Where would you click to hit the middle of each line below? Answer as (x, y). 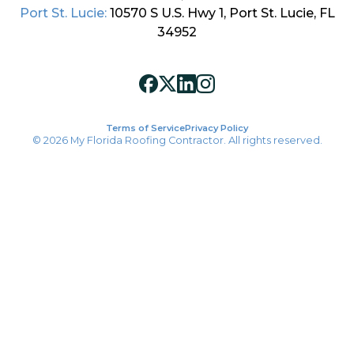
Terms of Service (145, 128)
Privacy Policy (217, 128)
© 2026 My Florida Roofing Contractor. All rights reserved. (177, 140)
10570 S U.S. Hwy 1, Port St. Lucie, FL (222, 13)
